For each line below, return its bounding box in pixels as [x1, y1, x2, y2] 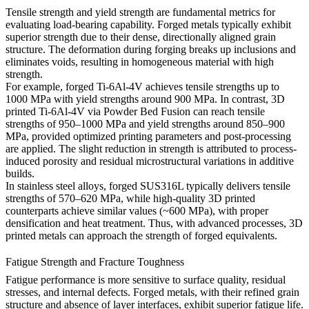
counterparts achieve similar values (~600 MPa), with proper [6, 205, 268, 217]
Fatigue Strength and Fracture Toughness [6, 255, 184, 268]
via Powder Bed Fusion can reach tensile [85, 106, 265, 118]
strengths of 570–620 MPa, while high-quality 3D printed [6, 192, 255, 205]
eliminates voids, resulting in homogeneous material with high [6, 56, 274, 68]
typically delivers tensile [183, 180, 290, 192]
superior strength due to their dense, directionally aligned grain [6, 31, 276, 43]
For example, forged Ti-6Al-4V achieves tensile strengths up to [6, 81, 279, 93]
